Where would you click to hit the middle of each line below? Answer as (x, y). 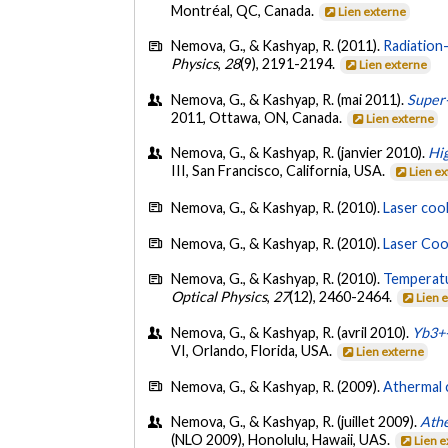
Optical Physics (219, 297)
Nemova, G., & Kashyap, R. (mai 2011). (289, 99)
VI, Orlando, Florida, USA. (253, 350)
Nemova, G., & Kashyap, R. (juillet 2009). (296, 422)
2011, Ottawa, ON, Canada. (258, 117)
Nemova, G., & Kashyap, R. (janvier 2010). (300, 153)
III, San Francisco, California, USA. (280, 171)
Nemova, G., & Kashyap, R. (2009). (277, 387)
